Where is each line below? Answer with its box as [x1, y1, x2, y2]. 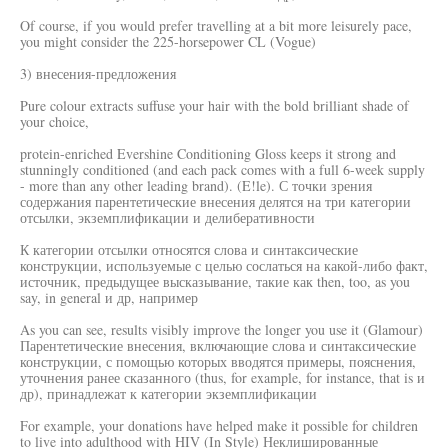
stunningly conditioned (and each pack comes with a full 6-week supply [20, 160, 425, 179]
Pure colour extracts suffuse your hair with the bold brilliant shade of [20, 96, 409, 115]
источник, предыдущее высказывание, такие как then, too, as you [20, 272, 410, 291]
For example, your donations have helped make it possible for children [20, 416, 418, 435]
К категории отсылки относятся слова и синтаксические [20, 240, 358, 259]
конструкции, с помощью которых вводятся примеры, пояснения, [20, 352, 416, 371]
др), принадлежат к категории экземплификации [20, 384, 317, 403]
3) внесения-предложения [20, 64, 176, 83]
